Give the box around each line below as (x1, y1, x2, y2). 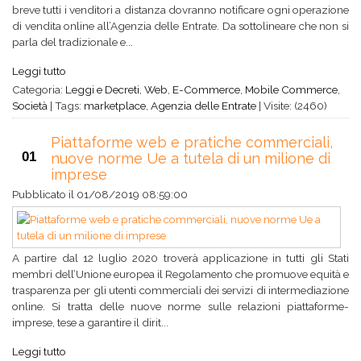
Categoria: (12, 83, 65, 96)
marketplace (84, 99, 146, 112)
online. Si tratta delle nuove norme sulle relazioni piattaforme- (12, 300, 349, 313)
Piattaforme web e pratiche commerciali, (51, 134, 333, 151)
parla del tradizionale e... (12, 35, 133, 48)
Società (12, 99, 48, 112)
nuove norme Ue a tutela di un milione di (51, 150, 330, 167)
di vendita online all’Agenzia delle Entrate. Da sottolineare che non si (12, 19, 349, 32)
